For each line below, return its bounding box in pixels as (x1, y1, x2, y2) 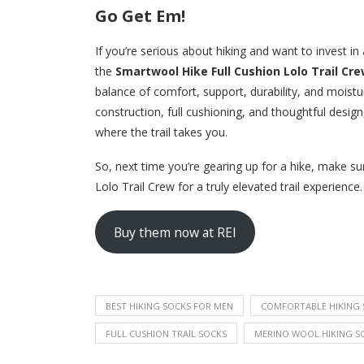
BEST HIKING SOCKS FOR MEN (106, 300, 233, 313)
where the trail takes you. (95, 124, 227, 141)
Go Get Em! (95, 5, 185, 28)
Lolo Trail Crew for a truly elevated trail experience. (95, 179, 362, 195)
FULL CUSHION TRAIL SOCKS (106, 327, 227, 340)
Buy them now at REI (113, 223, 236, 241)
